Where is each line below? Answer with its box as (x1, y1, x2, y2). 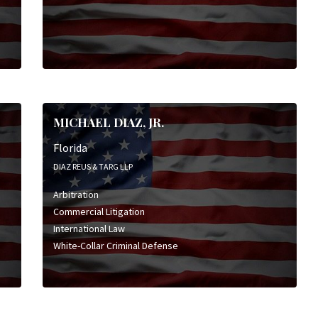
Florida (53, 140, 87, 155)
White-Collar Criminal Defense (53, 238, 178, 252)
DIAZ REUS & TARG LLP (53, 160, 133, 172)
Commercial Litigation (53, 204, 145, 218)
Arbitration (53, 187, 99, 201)
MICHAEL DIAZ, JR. (53, 114, 164, 131)
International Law (53, 221, 125, 235)
